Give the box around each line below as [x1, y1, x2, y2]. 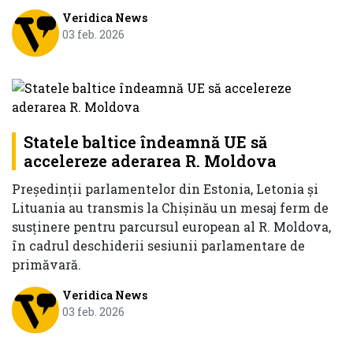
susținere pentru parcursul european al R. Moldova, [12, 217, 331, 235]
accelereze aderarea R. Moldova [24, 150, 277, 171]
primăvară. [12, 255, 81, 273]
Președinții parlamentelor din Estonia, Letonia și [12, 180, 318, 197]
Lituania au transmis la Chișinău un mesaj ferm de [12, 199, 329, 216]
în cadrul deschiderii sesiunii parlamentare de [12, 236, 305, 254]
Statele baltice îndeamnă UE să [24, 131, 267, 152]
